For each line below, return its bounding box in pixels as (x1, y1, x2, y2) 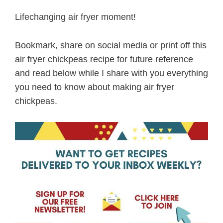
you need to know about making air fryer (15, 82, 174, 92)
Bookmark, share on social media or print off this (15, 40, 207, 50)
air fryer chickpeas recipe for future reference (15, 54, 193, 64)
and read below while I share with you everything (15, 68, 208, 78)
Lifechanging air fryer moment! (15, 11, 136, 22)
